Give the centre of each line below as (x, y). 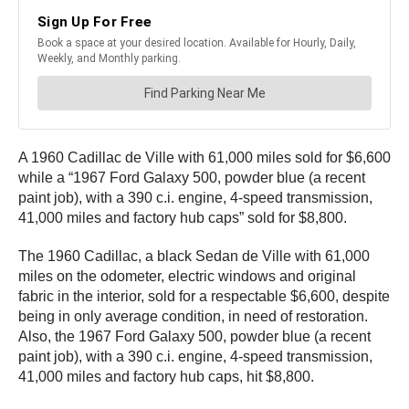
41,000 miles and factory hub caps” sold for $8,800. (183, 218)
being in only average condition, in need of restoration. (193, 317)
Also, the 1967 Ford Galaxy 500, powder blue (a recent (194, 337)
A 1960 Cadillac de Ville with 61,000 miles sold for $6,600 (204, 158)
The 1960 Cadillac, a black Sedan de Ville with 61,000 (194, 257)
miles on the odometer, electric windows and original (187, 277)
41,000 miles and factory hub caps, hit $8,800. (166, 377)
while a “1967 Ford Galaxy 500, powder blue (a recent (192, 178)
